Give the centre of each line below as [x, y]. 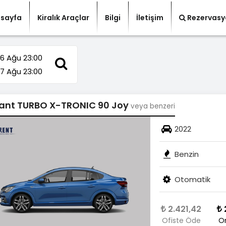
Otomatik [192, 179]
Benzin [186, 154]
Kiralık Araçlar [64, 18]
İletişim [150, 18]
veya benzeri [153, 106]
